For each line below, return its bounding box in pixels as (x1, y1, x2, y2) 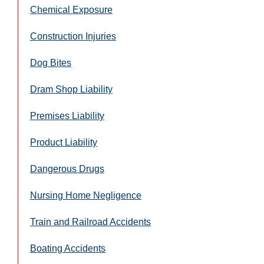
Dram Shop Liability (30, 84, 113, 95)
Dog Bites (30, 58, 71, 68)
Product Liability (30, 137, 97, 148)
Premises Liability (30, 111, 104, 121)
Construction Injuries (30, 31, 116, 42)
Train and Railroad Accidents (30, 217, 151, 227)
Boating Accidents (30, 243, 105, 254)
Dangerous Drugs (30, 164, 104, 174)
